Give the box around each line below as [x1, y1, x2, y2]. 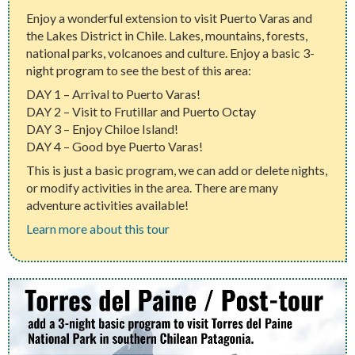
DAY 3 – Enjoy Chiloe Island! [26, 120, 179, 136]
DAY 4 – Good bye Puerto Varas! [26, 138, 204, 154]
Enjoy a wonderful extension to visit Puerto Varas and [26, 10, 313, 25]
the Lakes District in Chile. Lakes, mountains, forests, [26, 27, 308, 43]
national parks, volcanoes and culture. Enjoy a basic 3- [26, 44, 315, 60]
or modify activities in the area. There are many [26, 179, 279, 195]
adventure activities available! [26, 197, 189, 212]
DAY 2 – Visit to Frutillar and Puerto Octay [26, 103, 257, 119]
